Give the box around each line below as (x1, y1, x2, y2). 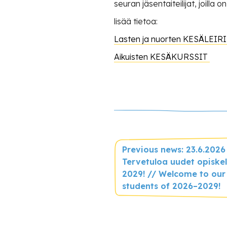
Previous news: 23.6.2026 (122, 144, 225, 155)
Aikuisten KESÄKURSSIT (114, 51, 210, 62)
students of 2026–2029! (122, 180, 220, 191)
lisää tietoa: (114, 16, 158, 26)
